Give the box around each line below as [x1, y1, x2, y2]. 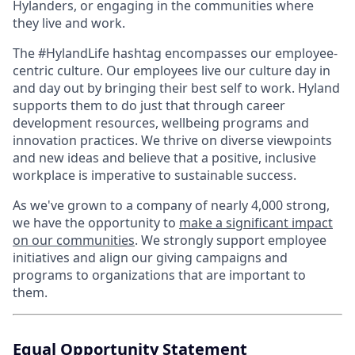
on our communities [13, 231, 135, 250]
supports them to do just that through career [13, 97, 285, 115]
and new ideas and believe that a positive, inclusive [13, 149, 316, 167]
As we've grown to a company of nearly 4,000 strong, [13, 197, 330, 215]
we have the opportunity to [13, 214, 179, 232]
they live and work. [13, 14, 125, 32]
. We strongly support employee [135, 231, 326, 250]
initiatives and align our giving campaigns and [13, 249, 288, 267]
